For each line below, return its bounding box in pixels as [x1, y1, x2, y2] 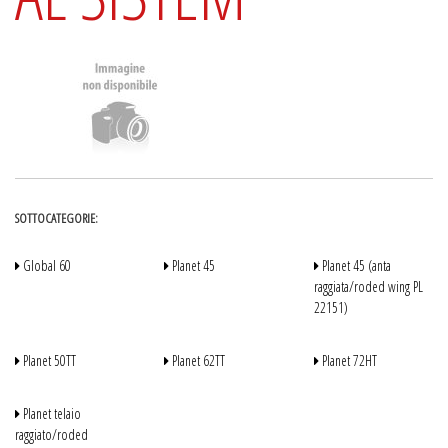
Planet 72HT [318, 351, 377, 370]
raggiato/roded [15, 425, 88, 444]
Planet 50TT [20, 351, 76, 370]
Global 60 [20, 256, 71, 275]
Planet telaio [20, 404, 81, 423]
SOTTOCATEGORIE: [15, 209, 98, 227]
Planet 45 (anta [318, 256, 391, 275]
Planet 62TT [169, 351, 226, 370]
